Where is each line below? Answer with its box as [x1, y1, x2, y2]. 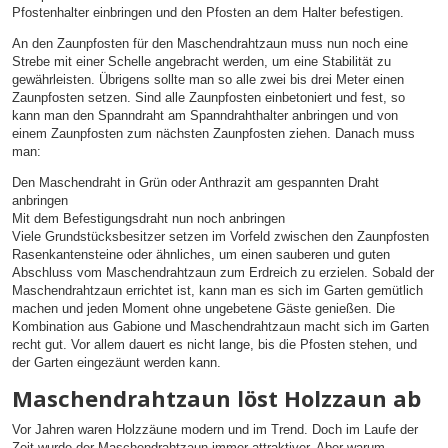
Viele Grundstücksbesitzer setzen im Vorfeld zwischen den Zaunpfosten [12, 229, 429, 245]
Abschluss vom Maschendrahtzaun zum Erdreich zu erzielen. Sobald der [12, 265, 434, 281]
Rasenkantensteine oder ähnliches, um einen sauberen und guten [12, 247, 390, 263]
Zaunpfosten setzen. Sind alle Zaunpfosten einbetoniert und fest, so [12, 89, 405, 105]
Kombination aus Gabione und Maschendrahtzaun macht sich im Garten [12, 319, 429, 335]
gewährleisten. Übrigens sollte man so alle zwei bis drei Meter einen [12, 71, 404, 87]
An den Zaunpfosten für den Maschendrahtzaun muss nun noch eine [12, 35, 408, 51]
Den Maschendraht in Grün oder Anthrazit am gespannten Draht [12, 175, 379, 191]
